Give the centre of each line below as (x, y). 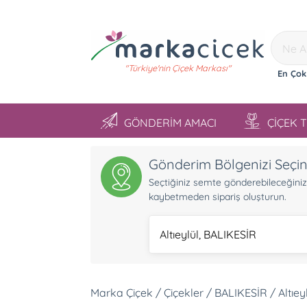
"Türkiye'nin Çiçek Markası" (177, 67)
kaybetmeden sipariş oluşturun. (217, 197)
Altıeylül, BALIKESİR (208, 234)
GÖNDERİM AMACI (170, 123)
